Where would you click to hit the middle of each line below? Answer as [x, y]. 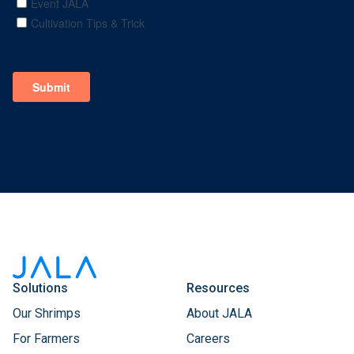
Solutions [40, 288]
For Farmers [46, 339]
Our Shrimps [47, 313]
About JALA [219, 313]
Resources [218, 288]
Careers [208, 339]
